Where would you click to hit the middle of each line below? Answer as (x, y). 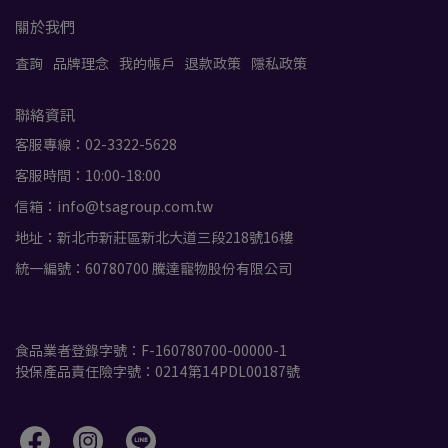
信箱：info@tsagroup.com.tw (114, 206)
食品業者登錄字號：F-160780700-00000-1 (151, 350)
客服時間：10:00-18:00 (88, 175)
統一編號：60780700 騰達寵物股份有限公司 (153, 268)
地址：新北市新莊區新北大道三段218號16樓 (154, 237)
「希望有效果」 (117, 321)
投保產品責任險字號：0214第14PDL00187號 (157, 371)
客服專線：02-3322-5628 (96, 144)
